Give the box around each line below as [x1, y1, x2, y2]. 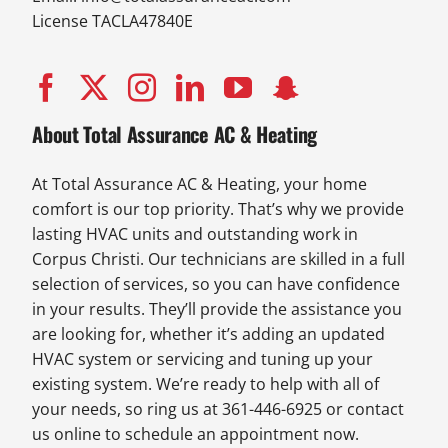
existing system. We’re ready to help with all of [32, 373, 380, 396]
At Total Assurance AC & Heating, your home [32, 173, 368, 196]
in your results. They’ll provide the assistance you [32, 298, 403, 321]
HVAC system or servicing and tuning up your [32, 348, 374, 371]
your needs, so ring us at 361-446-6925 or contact [32, 398, 405, 421]
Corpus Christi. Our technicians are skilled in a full [32, 248, 406, 271]
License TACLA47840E [32, 10, 194, 33]
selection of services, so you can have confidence [32, 273, 401, 296]
